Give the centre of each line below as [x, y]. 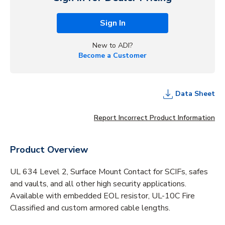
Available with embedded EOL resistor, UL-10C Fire [102, 196]
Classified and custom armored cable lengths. [90, 208]
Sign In [113, 23]
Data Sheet [195, 93]
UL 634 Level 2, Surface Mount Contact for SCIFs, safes [109, 172]
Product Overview [49, 149]
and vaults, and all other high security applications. [98, 184]
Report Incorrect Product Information [154, 118]
